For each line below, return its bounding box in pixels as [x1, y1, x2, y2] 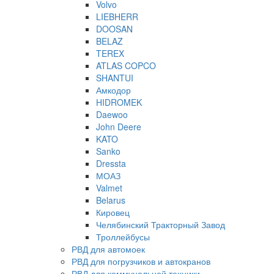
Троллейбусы [96, 231, 150, 243]
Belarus [96, 194, 125, 206]
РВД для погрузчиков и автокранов [72, 255, 210, 267]
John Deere [96, 120, 141, 133]
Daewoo [96, 108, 128, 120]
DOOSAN [96, 23, 133, 35]
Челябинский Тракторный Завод [96, 218, 225, 231]
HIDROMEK [96, 96, 142, 108]
